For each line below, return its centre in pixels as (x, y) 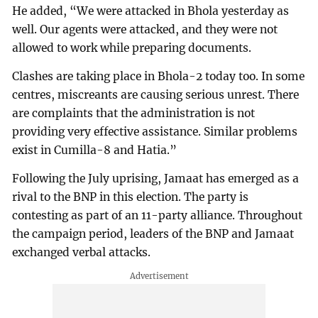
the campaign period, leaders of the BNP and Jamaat (153, 234)
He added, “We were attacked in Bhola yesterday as (151, 11)
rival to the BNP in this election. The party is (131, 197)
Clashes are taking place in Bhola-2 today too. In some (159, 76)
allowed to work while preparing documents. (132, 48)
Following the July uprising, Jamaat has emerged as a (156, 178)
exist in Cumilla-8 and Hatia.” (95, 150)
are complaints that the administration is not (134, 113)
